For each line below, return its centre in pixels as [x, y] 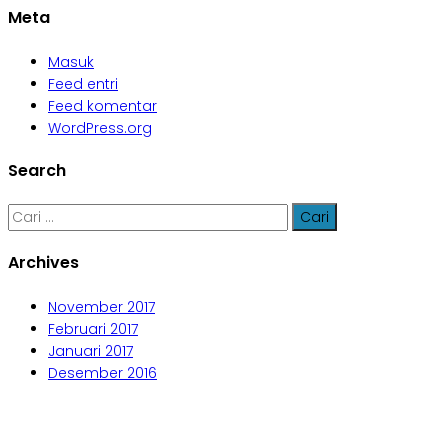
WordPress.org [100, 127]
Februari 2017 [93, 328]
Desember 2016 [102, 372]
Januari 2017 [90, 350]
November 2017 [101, 306]
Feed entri [83, 83]
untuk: [28, 235]
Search [37, 170]
